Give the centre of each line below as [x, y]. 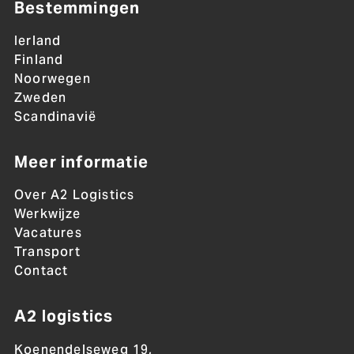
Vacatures [48, 233]
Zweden [40, 98]
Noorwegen [52, 79]
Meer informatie [81, 162]
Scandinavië [55, 117]
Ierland [38, 41]
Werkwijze [47, 214]
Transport [47, 252]
